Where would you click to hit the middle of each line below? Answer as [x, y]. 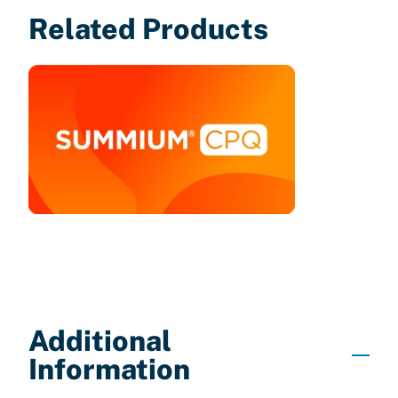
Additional [100, 341]
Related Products [148, 28]
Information [109, 370]
